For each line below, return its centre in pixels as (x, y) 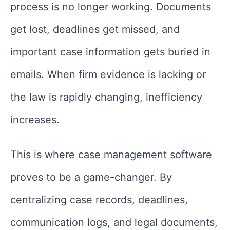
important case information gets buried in (110, 52)
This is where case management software (111, 154)
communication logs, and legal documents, (114, 222)
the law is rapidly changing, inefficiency (106, 97)
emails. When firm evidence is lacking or (108, 74)
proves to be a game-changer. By (91, 177)
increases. (35, 119)
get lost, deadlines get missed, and (95, 29)
